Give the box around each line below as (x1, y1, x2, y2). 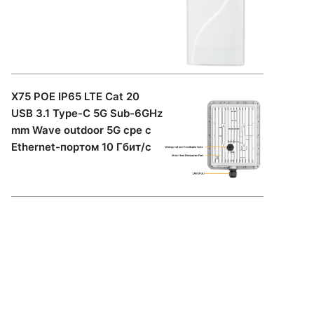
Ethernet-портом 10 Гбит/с (11, 139, 151, 153)
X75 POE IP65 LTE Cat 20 (11, 89, 139, 103)
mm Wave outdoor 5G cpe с (11, 123, 151, 137)
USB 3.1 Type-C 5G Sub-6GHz (11, 106, 163, 120)
